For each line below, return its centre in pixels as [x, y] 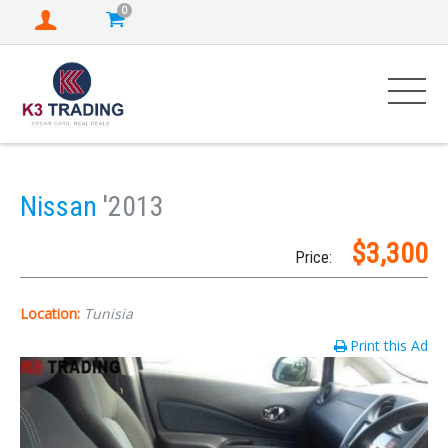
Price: [313, 257]
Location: [52, 313]
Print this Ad [389, 345]
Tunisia [108, 313]
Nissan [61, 206]
